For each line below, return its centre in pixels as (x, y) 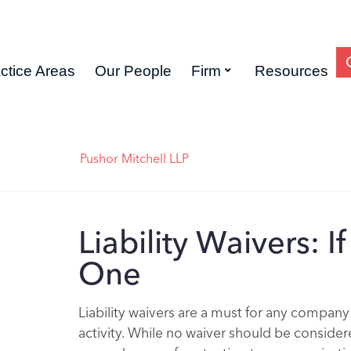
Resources (291, 71)
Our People (133, 71)
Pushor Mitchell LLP (134, 159)
